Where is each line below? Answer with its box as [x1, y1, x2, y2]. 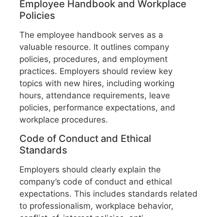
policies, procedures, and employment [19, 54, 168, 64]
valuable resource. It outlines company [19, 42, 169, 52]
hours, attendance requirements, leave [19, 91, 170, 101]
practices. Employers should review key [19, 66, 172, 77]
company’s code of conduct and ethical [19, 177, 172, 187]
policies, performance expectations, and [19, 103, 175, 113]
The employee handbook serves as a [19, 30, 163, 40]
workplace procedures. [19, 115, 108, 125]
